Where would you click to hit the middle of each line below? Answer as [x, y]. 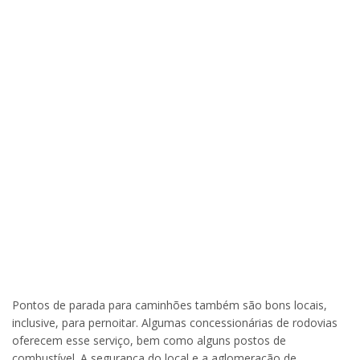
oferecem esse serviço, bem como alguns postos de [149, 341]
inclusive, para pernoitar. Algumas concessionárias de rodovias [175, 323]
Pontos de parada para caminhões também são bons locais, [170, 305]
